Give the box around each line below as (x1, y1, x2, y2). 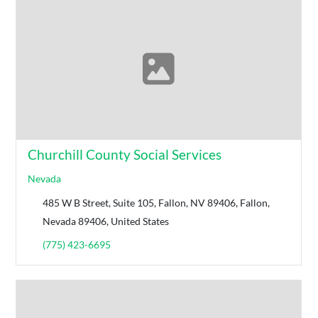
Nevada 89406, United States (43, 214, 170, 227)
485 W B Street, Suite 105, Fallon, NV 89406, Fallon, (43, 196, 270, 209)
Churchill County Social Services (28, 146, 222, 163)
